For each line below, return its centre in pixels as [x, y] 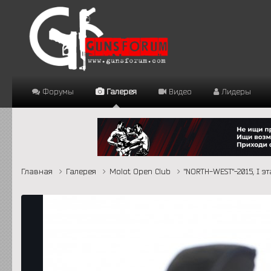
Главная [38, 171]
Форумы [57, 91]
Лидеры [235, 91]
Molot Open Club [142, 171]
